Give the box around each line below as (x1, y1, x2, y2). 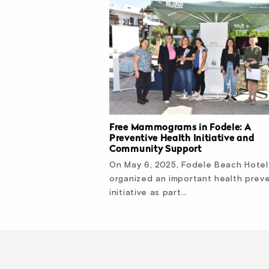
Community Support (109, 145, 202, 155)
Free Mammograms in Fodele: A (109, 124, 252, 133)
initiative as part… (109, 189, 187, 198)
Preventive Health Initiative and (109, 134, 255, 144)
